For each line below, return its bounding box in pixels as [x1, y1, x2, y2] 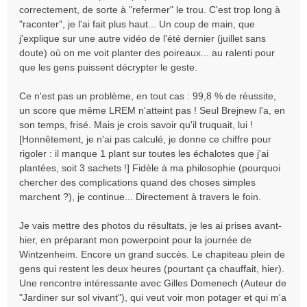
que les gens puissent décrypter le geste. [19, 62, 197, 73]
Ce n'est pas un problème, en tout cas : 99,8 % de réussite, [19, 90, 276, 101]
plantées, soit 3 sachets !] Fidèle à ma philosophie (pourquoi [19, 162, 280, 173]
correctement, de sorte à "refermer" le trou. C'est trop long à [19, 4, 280, 15]
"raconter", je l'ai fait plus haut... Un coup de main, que [19, 19, 255, 29]
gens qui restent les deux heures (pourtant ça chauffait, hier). [19, 263, 284, 274]
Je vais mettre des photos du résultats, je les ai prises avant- [19, 220, 282, 231]
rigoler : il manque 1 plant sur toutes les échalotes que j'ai [19, 148, 269, 159]
